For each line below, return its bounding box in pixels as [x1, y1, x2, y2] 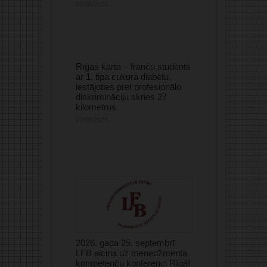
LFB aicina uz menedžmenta [75, 247, 187, 258]
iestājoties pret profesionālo [75, 81, 181, 92]
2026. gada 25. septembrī [75, 237, 175, 248]
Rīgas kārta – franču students [75, 61, 191, 72]
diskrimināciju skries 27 [75, 91, 167, 102]
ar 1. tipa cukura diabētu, [75, 71, 171, 82]
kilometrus [75, 101, 116, 112]
